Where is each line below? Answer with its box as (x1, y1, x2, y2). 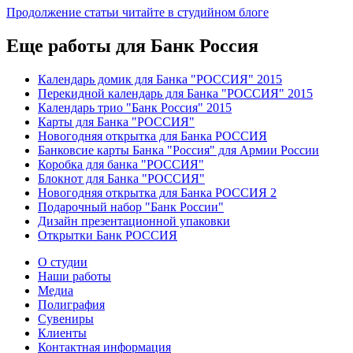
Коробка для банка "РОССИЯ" (38, 157, 204, 171)
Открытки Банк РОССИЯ (38, 228, 177, 242)
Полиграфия (38, 297, 105, 311)
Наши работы (38, 269, 111, 283)
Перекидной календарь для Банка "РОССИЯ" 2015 (38, 86, 313, 100)
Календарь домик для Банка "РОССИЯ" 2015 (38, 72, 282, 86)
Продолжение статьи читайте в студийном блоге (6, 5, 269, 19)
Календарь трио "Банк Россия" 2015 (38, 100, 232, 114)
